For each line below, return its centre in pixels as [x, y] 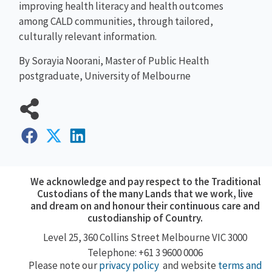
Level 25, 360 [72, 238]
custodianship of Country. [145, 218]
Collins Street [130, 238]
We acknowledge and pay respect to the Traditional [145, 182]
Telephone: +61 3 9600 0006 [145, 253]
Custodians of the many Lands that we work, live [145, 194]
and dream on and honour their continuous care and [145, 206]
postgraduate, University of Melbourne [105, 76]
